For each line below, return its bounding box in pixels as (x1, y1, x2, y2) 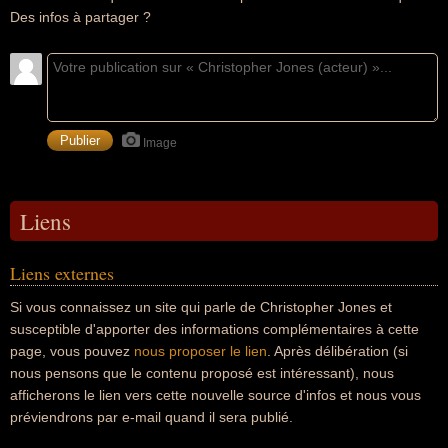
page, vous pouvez (10, 343, 134, 359)
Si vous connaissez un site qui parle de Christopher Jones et (10, 299, 392, 315)
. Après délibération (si (267, 343, 408, 359)
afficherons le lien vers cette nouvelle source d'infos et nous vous (10, 387, 421, 403)
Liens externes (10, 261, 114, 285)
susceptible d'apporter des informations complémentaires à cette (10, 321, 419, 337)
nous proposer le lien (134, 343, 267, 359)
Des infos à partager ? (10, 9, 151, 25)
